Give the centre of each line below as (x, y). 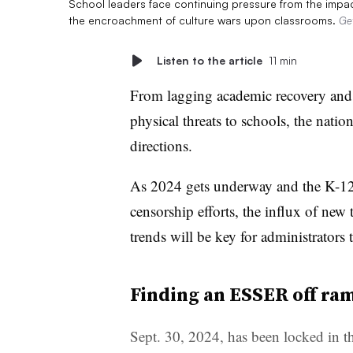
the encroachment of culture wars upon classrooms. (204, 20)
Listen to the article (209, 60)
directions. (161, 145)
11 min (282, 60)
